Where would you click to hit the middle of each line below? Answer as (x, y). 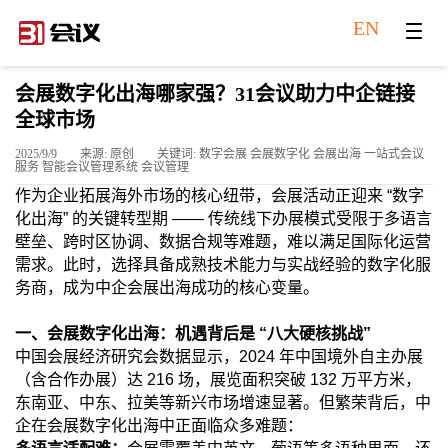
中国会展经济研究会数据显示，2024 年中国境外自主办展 (219, 356)
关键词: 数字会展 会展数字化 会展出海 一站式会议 (290, 153)
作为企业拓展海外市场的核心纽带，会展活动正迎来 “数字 (219, 195)
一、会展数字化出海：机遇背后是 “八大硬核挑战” (193, 333)
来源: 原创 (108, 153)
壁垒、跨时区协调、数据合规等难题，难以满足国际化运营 (223, 241)
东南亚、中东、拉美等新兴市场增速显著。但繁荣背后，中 (223, 402)
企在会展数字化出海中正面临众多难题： (159, 425)
